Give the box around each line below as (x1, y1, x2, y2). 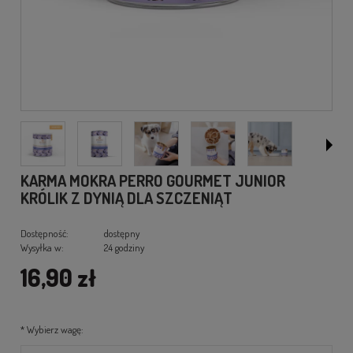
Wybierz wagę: (24, 322, 84, 336)
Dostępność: (20, 226, 69, 240)
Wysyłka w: (20, 240, 64, 254)
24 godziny (103, 240, 144, 254)
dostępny (103, 226, 139, 240)
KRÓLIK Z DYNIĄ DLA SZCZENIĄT (20, 187, 232, 208)
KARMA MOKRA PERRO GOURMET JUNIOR (20, 169, 285, 191)
